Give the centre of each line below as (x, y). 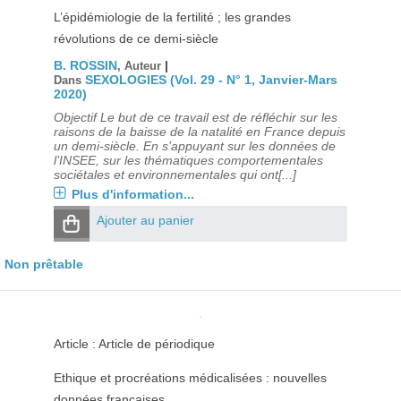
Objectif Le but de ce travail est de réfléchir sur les (195, 117)
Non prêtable (44, 264)
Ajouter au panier (145, 220)
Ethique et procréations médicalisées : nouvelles (190, 378)
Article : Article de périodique (134, 344)
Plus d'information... (132, 194)
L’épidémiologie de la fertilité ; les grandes (172, 17)
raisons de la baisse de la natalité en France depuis (199, 132)
